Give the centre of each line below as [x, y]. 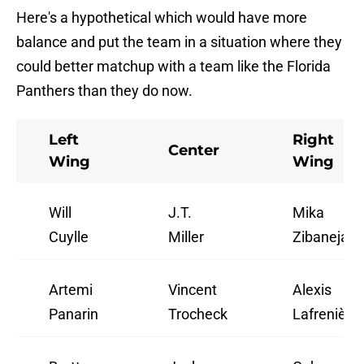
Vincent [193, 290]
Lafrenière [326, 314]
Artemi [71, 290]
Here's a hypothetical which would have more [162, 18]
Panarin [74, 314]
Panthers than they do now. [104, 91]
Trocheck [198, 314]
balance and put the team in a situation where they [179, 42]
